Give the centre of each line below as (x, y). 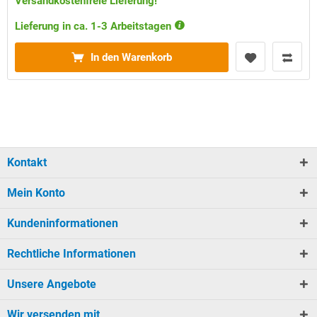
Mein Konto (36, 193)
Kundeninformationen (63, 223)
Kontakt (27, 162)
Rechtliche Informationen (71, 254)
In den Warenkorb (132, 58)
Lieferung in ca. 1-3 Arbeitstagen (95, 27)
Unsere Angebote (52, 284)
